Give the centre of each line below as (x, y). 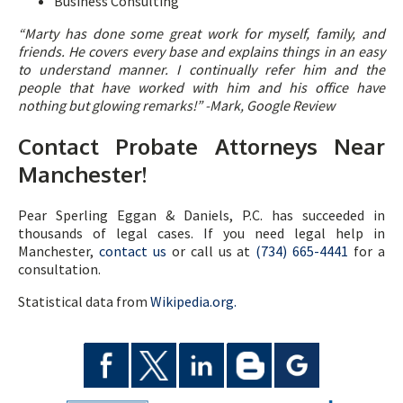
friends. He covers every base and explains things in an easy (201, 51)
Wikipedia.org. (193, 301)
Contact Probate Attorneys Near (201, 146)
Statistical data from (84, 301)
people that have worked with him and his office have (201, 87)
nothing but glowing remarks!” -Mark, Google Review (176, 105)
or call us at (211, 251)
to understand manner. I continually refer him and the (201, 69)
